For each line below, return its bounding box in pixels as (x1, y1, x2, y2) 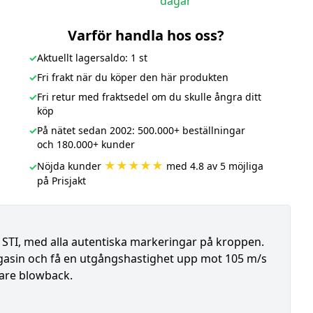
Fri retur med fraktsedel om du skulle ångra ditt (36, 90, 261, 103)
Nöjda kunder (36, 159, 104, 173)
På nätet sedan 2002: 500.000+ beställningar (36, 124, 245, 137)
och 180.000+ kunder (36, 138, 135, 151)
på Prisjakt (36, 174, 86, 187)
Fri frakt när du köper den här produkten (36, 71, 228, 84)
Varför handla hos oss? (67, 26, 224, 45)
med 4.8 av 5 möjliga (163, 159, 263, 173)
